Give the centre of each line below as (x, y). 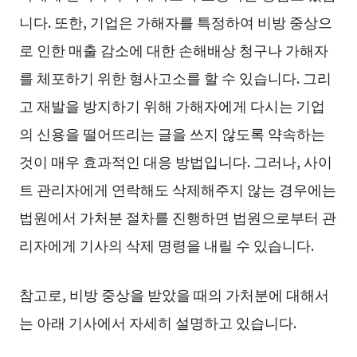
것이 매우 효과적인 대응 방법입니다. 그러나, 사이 (175, 161)
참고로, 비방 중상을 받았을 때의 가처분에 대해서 (174, 294)
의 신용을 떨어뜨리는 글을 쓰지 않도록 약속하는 (172, 133)
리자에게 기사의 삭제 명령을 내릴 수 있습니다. (166, 245)
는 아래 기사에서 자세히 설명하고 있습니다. (157, 322)
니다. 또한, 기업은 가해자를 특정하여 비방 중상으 (175, 22)
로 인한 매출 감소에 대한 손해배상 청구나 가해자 (173, 50)
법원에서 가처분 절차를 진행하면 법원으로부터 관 (177, 217)
